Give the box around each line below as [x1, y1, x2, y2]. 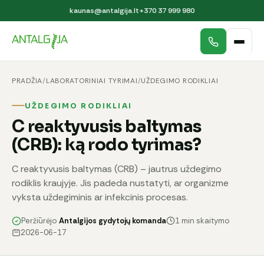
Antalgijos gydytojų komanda [59, 215, 166, 226]
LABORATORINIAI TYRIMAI [45, 76, 138, 85]
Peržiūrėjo [21, 215, 59, 226]
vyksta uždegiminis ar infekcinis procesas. [12, 190, 188, 203]
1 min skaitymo [175, 215, 230, 226]
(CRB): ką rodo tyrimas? [12, 134, 202, 155]
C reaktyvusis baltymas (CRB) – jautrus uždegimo [12, 162, 222, 175]
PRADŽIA [12, 76, 43, 85]
